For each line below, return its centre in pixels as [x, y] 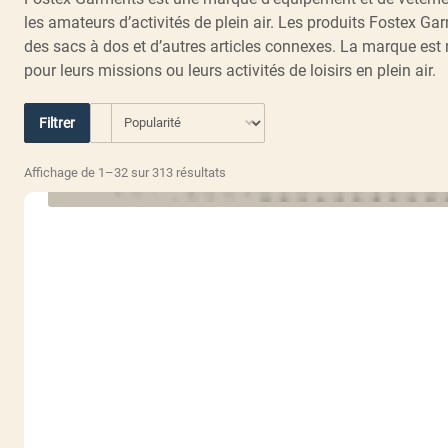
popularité [253, 209]
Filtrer [57, 122]
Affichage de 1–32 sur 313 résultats [125, 172]
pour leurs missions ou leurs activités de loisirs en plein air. [230, 70]
